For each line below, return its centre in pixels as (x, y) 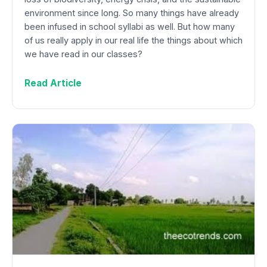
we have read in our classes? (83, 54)
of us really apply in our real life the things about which (133, 40)
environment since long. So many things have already (132, 13)
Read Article (53, 83)
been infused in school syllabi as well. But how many (130, 26)
